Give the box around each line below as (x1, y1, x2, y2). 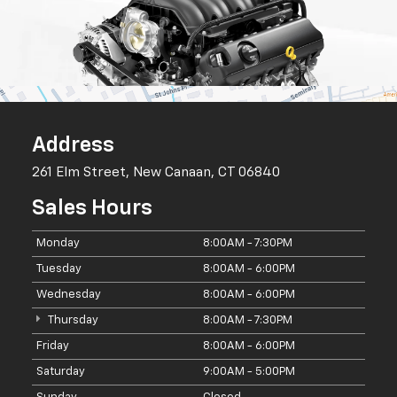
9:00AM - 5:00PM (203, 366, 295, 378)
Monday (36, 237, 80, 250)
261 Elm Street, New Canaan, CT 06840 (32, 166, 280, 180)
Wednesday (36, 289, 101, 301)
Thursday (45, 315, 98, 327)
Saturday (36, 366, 85, 378)
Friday (36, 340, 69, 353)
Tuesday (36, 263, 82, 276)
